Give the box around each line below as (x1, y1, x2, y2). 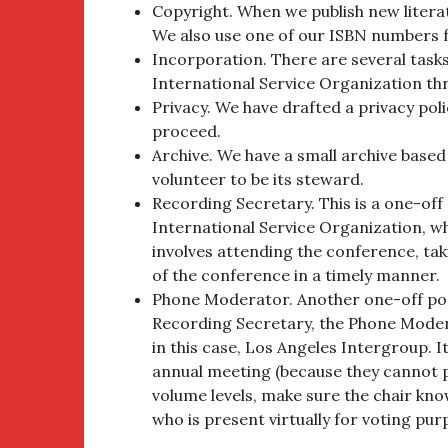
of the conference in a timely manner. (152, 265, 440, 285)
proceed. (152, 121, 221, 141)
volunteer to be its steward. (152, 169, 364, 189)
